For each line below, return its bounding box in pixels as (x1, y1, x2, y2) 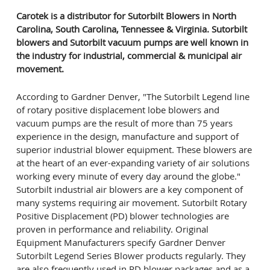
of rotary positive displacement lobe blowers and (16, 104, 219, 116)
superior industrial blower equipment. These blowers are (16, 143, 252, 156)
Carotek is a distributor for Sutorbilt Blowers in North (16, 10, 236, 22)
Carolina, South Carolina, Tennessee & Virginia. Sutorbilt (16, 23, 247, 36)
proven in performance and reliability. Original (16, 223, 209, 236)
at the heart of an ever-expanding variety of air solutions (16, 157, 250, 169)
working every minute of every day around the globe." (16, 170, 240, 183)
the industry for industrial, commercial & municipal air (16, 49, 242, 62)
